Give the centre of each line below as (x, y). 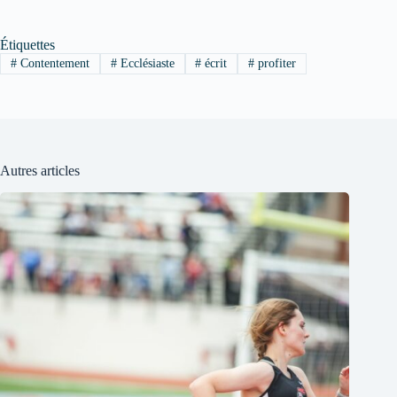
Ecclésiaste (145, 63)
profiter (276, 63)
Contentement (53, 63)
